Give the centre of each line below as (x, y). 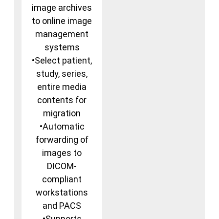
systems (62, 47)
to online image (62, 21)
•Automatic (62, 127)
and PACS (62, 206)
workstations (62, 193)
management (62, 34)
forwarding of (62, 140)
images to (62, 153)
